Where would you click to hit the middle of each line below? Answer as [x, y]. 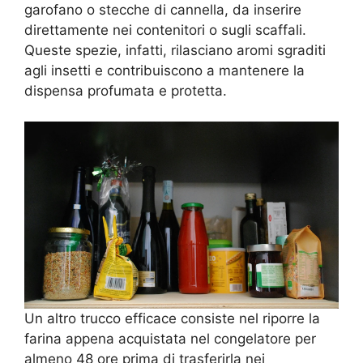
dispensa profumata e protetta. [126, 90]
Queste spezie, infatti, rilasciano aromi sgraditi [175, 50]
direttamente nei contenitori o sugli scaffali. [165, 30]
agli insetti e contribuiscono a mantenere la [164, 70]
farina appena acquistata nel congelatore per [170, 339]
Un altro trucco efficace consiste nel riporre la [172, 319]
